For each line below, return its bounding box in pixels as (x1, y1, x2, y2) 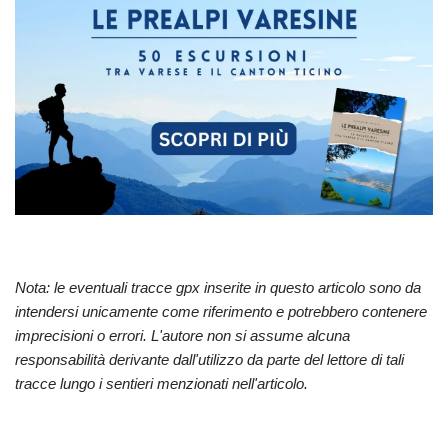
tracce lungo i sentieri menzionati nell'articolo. (15, 374, 308, 392)
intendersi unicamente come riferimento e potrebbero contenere (15, 302, 427, 320)
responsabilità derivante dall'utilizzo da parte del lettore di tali (15, 350, 404, 368)
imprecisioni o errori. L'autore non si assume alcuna (15, 326, 350, 344)
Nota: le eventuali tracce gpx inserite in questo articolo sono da (15, 278, 421, 296)
